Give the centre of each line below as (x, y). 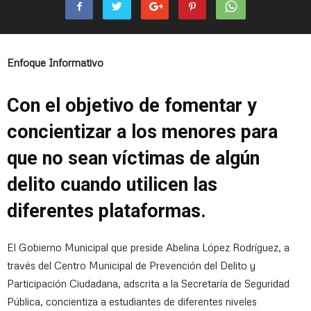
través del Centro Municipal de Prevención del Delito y (131, 265)
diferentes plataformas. (107, 211)
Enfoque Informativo (55, 62)
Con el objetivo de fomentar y (132, 105)
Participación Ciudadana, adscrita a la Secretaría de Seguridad (148, 283)
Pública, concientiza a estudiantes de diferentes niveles (132, 301)
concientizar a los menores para (142, 132)
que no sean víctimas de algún (133, 158)
